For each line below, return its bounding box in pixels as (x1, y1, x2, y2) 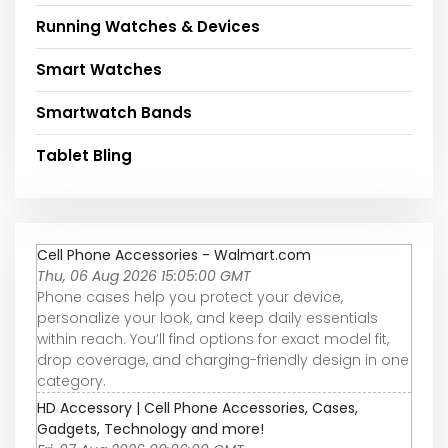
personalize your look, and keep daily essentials (37, 307, 378, 328)
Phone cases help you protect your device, (37, 286, 343, 307)
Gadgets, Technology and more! (37, 418, 264, 439)
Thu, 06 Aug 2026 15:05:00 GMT (37, 265, 251, 286)
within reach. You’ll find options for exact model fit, (37, 328, 389, 349)
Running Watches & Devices (36, 15, 260, 37)
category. (37, 370, 106, 391)
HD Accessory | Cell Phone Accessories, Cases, (37, 397, 358, 418)
